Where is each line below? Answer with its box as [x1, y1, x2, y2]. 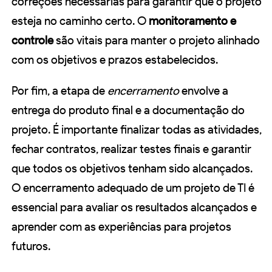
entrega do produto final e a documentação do [12, 103, 245, 118]
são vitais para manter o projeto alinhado [53, 33, 260, 48]
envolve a [179, 84, 228, 98]
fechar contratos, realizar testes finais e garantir [12, 142, 251, 157]
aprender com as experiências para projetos [12, 220, 231, 234]
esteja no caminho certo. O [12, 14, 149, 29]
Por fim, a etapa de [12, 84, 107, 98]
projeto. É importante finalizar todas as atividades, [12, 123, 262, 137]
